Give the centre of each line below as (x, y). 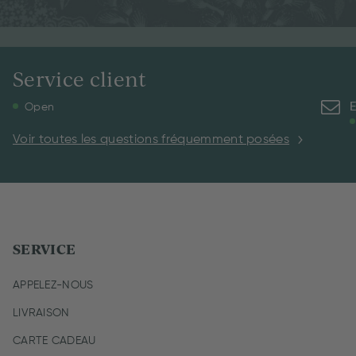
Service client (80, 78)
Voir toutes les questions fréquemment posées (151, 139)
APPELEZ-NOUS (53, 285)
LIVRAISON (41, 313)
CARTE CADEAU (54, 341)
